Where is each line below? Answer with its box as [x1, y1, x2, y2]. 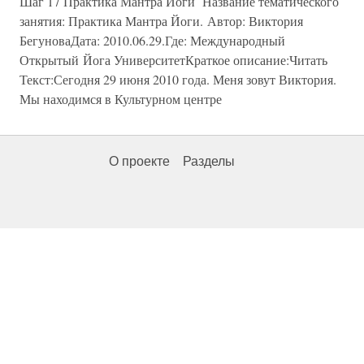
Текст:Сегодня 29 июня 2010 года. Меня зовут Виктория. [19, 71, 336, 88]
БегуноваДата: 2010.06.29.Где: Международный [19, 32, 285, 49]
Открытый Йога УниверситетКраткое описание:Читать [19, 51, 327, 68]
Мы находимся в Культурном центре [19, 90, 222, 107]
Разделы [183, 154, 235, 168]
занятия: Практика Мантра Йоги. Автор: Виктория [19, 12, 303, 29]
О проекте [109, 154, 170, 168]
